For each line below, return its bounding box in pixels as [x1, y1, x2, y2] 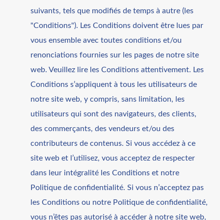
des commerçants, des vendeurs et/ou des [30, 124, 175, 133]
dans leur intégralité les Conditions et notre [30, 168, 180, 177]
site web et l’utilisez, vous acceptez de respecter [30, 154, 195, 162]
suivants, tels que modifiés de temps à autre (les [30, 6, 194, 15]
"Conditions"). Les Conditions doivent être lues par [30, 21, 204, 29]
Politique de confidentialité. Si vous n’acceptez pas [30, 183, 204, 192]
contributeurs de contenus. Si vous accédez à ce [30, 139, 196, 147]
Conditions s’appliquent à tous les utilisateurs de [30, 80, 197, 88]
